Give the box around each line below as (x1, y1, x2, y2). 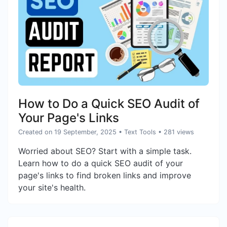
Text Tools (124, 128, 156, 136)
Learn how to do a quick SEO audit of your (18, 158, 183, 169)
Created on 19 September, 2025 (18, 128, 117, 136)
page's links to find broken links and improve (18, 170, 191, 181)
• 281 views (158, 128, 194, 136)
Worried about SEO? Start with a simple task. (18, 146, 192, 157)
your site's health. (18, 182, 86, 193)
